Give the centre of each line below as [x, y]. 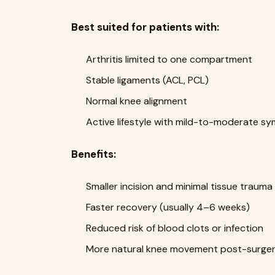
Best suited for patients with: [145, 27]
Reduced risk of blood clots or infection [175, 228]
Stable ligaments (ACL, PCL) [147, 80]
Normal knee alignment [137, 101]
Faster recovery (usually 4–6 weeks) [168, 207]
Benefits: [94, 154]
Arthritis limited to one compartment [169, 59]
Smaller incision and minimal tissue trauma [179, 186]
